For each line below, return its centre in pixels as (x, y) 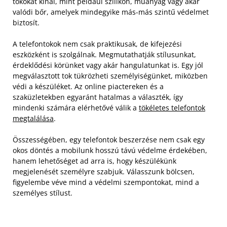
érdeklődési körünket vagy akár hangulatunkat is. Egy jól (108, 65)
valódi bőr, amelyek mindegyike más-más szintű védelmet (111, 12)
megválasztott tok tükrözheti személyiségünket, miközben (110, 75)
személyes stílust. (43, 193)
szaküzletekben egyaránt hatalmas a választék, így (98, 97)
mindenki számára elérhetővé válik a (76, 107)
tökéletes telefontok (172, 107)
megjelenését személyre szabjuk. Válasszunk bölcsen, (104, 171)
